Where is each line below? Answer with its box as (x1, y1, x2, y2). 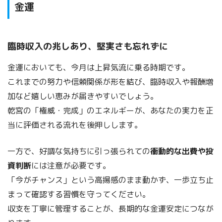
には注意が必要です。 (31, 160, 111, 171)
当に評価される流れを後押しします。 (7, 119, 142, 131)
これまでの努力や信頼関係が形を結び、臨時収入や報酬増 (7, 76, 214, 88)
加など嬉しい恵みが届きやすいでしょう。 (7, 91, 158, 102)
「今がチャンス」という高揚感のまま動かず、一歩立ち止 (7, 174, 214, 186)
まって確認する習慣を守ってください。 (7, 189, 150, 200)
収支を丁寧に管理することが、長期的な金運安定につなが (7, 203, 214, 215)
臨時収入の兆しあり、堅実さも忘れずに (7, 40, 168, 53)
